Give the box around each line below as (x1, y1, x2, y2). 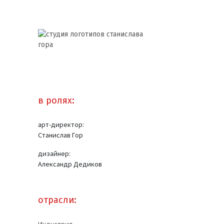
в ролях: (38, 95, 74, 106)
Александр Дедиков (38, 159, 102, 168)
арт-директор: (38, 120, 84, 129)
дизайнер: (38, 149, 70, 158)
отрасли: (38, 194, 76, 205)
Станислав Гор (38, 130, 83, 139)
